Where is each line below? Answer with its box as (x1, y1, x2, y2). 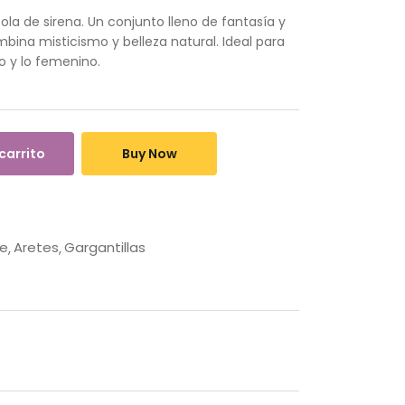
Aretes (14, 238, 59, 257)
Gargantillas (64, 238, 146, 257)
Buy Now (121, 145, 177, 163)
